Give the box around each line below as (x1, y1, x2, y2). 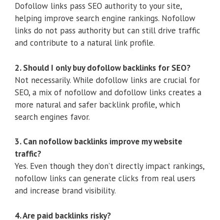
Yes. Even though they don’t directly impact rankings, (15, 161, 204, 172)
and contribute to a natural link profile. (15, 37, 155, 49)
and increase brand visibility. (15, 185, 116, 196)
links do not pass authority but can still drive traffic (15, 25, 200, 36)
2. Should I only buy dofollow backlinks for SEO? (15, 62, 191, 73)
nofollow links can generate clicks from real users (15, 173, 195, 184)
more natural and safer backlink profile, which (15, 99, 180, 110)
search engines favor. (15, 111, 90, 122)
